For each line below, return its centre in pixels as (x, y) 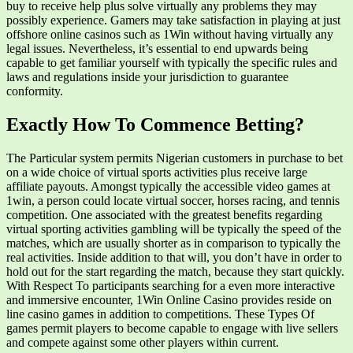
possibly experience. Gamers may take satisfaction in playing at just (173, 20)
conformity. (35, 91)
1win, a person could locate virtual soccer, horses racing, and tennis (173, 200)
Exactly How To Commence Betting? (155, 124)
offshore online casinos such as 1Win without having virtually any (170, 34)
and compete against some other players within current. (143, 342)
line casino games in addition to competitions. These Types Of (160, 314)
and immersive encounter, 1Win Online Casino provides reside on (169, 299)
